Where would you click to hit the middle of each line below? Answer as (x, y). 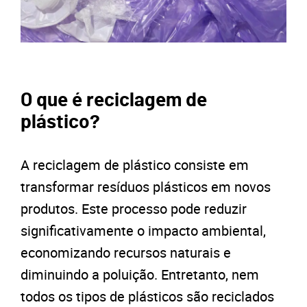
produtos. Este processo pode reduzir (134, 208)
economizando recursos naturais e (126, 252)
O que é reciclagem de (114, 100)
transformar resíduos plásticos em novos (146, 186)
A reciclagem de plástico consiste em (135, 164)
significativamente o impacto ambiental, (143, 230)
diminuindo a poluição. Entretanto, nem (140, 274)
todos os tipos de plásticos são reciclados (147, 296)
